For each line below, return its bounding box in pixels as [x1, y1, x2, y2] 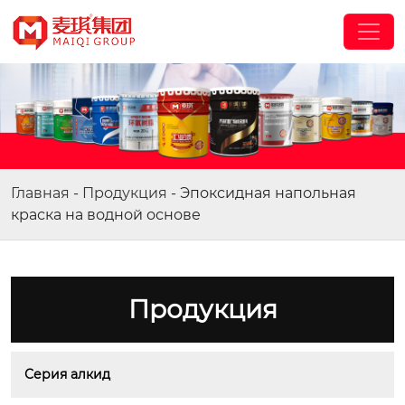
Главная [11, 184, 70, 202]
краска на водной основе [11, 205, 201, 223]
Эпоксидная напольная [180, 184, 356, 202]
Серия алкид [24, 365, 110, 382]
